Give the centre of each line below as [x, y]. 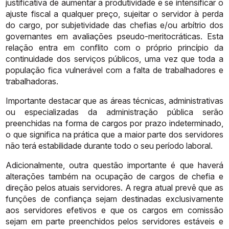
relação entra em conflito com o [73, 47]
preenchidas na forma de [52, 123]
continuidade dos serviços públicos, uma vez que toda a [114, 59]
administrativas [196, 100]
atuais [69, 187]
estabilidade [60, 145]
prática [86, 134]
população [26, 70]
